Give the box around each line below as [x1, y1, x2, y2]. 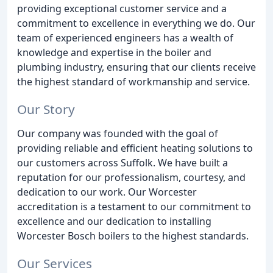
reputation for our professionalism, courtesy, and [17, 170, 246, 184]
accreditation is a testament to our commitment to [17, 199, 251, 213]
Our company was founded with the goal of [17, 126, 218, 140]
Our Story [17, 100, 75, 118]
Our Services [17, 254, 92, 272]
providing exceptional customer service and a [17, 2, 227, 15]
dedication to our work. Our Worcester [17, 185, 197, 199]
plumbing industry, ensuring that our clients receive [17, 60, 256, 74]
